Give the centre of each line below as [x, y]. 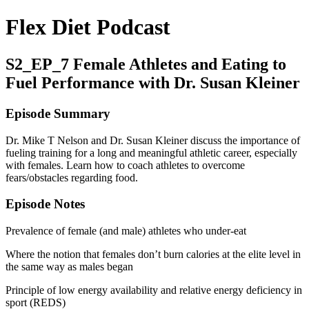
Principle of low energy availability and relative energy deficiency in [154, 290]
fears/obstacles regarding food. [72, 177]
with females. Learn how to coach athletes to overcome [125, 165]
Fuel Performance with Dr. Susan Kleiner [153, 82]
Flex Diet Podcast [88, 27]
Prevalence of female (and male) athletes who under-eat [126, 230]
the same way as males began [69, 266]
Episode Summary [58, 113]
